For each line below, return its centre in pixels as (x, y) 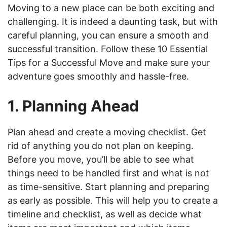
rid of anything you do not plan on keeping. (101, 146)
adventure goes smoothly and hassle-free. (98, 76)
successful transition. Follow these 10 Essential (108, 49)
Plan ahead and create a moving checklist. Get (107, 132)
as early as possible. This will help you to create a (113, 200)
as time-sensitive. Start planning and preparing (108, 187)
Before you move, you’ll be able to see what (101, 159)
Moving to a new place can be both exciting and (111, 8)
